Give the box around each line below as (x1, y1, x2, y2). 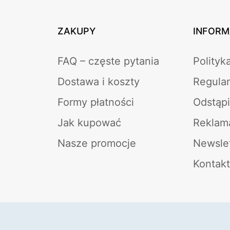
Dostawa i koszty (57, 75, 140, 88)
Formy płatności (57, 95, 134, 108)
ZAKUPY (57, 25, 95, 36)
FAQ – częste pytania (57, 54, 159, 67)
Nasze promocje (57, 137, 136, 149)
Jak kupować (57, 116, 121, 129)
